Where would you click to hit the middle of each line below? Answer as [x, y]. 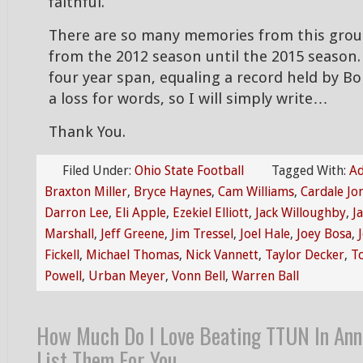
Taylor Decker [305, 255]
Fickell [62, 255]
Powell [63, 276]
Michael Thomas [132, 255]
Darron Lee [77, 213]
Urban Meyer [127, 276]
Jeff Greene [132, 234]
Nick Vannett [222, 255]
